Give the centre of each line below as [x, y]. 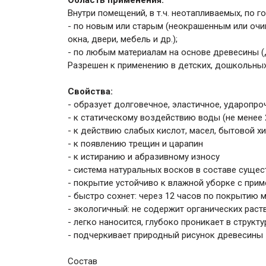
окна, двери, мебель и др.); [123, 39]
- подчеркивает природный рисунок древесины [165, 235]
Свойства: [90, 91]
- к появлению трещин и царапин [135, 144]
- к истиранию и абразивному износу [144, 157]
